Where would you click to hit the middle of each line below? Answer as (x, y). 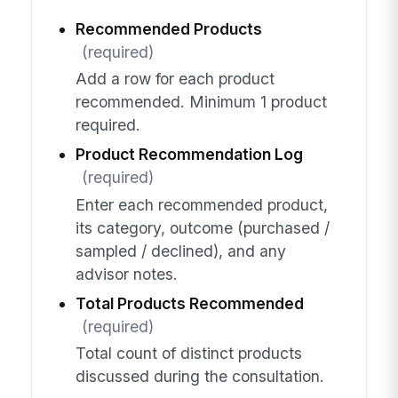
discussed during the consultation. (199, 376)
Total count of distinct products (188, 353)
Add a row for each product (175, 79)
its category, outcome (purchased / (202, 227)
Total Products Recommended (189, 303)
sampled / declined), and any (180, 251)
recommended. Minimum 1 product (201, 102)
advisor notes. (126, 274)
